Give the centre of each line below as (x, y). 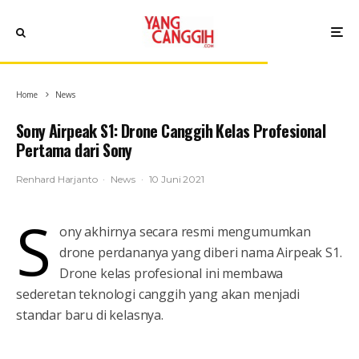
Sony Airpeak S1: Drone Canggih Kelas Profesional (171, 131)
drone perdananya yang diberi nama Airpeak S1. (200, 252)
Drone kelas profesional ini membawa (171, 273)
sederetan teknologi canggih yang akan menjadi (158, 294)
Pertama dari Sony (74, 150)
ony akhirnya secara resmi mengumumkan (185, 232)
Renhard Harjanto (57, 179)
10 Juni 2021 (176, 179)
